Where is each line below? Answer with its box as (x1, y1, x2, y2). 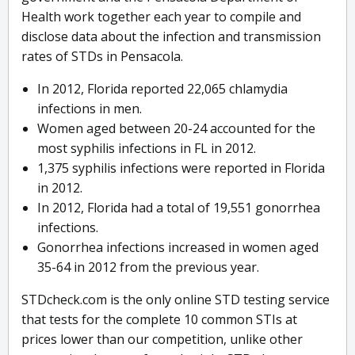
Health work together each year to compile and (21, 8, 301, 26)
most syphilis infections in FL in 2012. (37, 139, 256, 158)
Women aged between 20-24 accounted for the (37, 120, 315, 138)
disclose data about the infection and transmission (21, 28, 321, 46)
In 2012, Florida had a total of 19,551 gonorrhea (37, 199, 320, 217)
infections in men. (37, 100, 142, 118)
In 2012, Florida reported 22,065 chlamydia (37, 80, 288, 98)
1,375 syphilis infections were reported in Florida (37, 159, 325, 177)
